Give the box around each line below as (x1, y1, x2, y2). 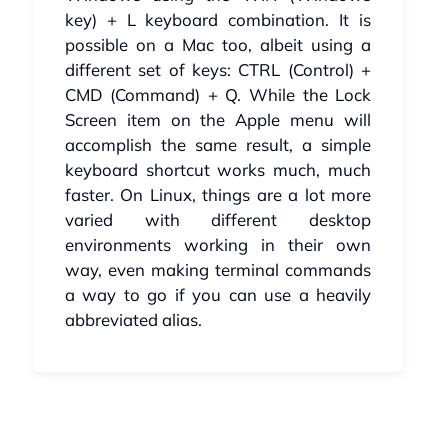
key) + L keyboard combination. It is (64, 9, 372, 31)
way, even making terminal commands (64, 259, 372, 281)
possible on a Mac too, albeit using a (64, 34, 372, 56)
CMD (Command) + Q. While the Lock (64, 84, 372, 106)
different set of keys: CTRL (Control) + (64, 59, 372, 81)
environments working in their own (64, 234, 372, 256)
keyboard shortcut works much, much (64, 159, 372, 181)
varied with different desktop (64, 209, 372, 231)
